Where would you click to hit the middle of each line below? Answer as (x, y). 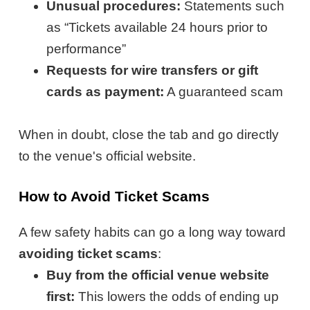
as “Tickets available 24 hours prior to (157, 28)
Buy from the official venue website (158, 275)
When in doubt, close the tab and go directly (149, 135)
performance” (86, 49)
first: (61, 296)
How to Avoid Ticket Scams (115, 196)
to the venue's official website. (108, 156)
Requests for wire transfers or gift (153, 71)
